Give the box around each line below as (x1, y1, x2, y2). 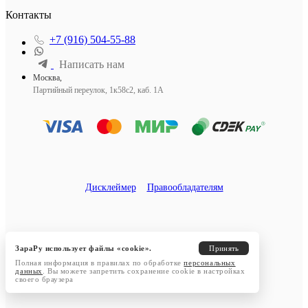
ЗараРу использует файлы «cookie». (15, 243, 152, 252)
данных (15, 266, 43, 275)
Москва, (33, 72, 62, 82)
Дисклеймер (85, 181, 136, 192)
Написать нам (59, 58, 124, 70)
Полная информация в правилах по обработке (15, 258, 184, 267)
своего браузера (15, 274, 74, 283)
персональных (184, 258, 236, 267)
